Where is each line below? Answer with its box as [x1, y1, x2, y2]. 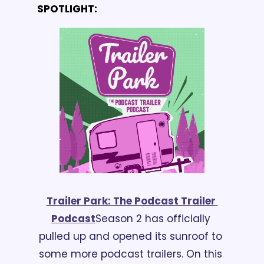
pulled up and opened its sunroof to [39, 229, 222, 243]
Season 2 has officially [95, 211, 210, 226]
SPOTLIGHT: [37, 1, 97, 16]
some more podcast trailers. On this [39, 246, 222, 261]
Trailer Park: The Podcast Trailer [46, 193, 216, 208]
